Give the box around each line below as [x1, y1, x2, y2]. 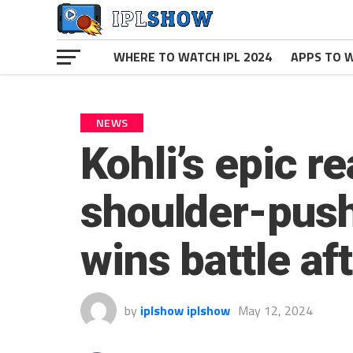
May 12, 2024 [238, 301, 313, 320]
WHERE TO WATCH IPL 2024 [113, 47, 272, 66]
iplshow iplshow [140, 301, 230, 320]
